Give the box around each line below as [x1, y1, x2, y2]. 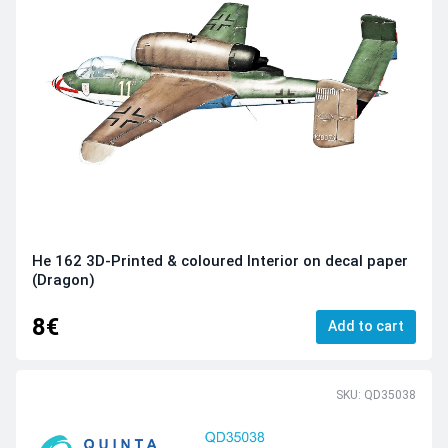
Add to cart [328, 317, 404, 334]
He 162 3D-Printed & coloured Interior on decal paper [32, 252, 408, 271]
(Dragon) [32, 271, 95, 290]
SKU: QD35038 [336, 388, 416, 403]
